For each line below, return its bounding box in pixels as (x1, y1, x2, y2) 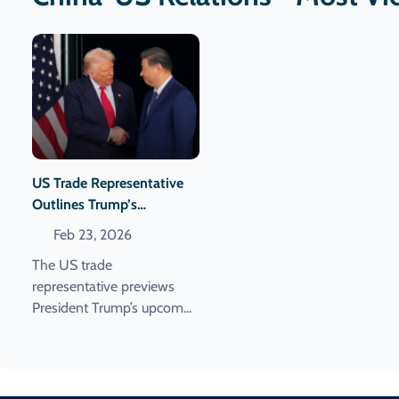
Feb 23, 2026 (50, 225, 132, 243)
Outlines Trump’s (32, 195, 137, 213)
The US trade (32, 256, 112, 273)
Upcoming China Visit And (32, 216, 194, 234)
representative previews (32, 277, 175, 295)
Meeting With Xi (32, 238, 132, 256)
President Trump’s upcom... (32, 298, 191, 316)
